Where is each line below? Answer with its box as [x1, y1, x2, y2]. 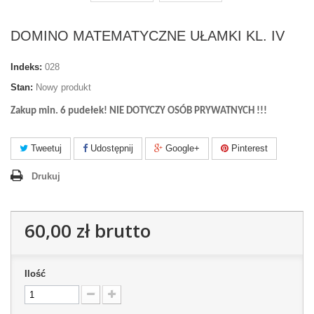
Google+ [163, 143, 200, 153]
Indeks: [11, 62, 42, 72]
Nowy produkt [36, 82, 91, 93]
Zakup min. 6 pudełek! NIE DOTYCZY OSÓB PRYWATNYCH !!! [11, 106, 267, 116]
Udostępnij [88, 143, 133, 153]
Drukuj [32, 171, 60, 182]
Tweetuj [28, 143, 62, 153]
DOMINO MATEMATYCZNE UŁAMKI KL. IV [11, 28, 285, 43]
